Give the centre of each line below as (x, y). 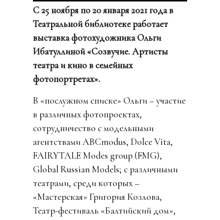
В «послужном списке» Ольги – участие (110, 100)
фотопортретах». (67, 79)
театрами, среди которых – (86, 183)
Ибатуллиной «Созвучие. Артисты (101, 51)
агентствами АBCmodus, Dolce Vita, (103, 142)
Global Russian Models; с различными (106, 169)
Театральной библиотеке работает (101, 24)
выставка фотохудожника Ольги (97, 38)
